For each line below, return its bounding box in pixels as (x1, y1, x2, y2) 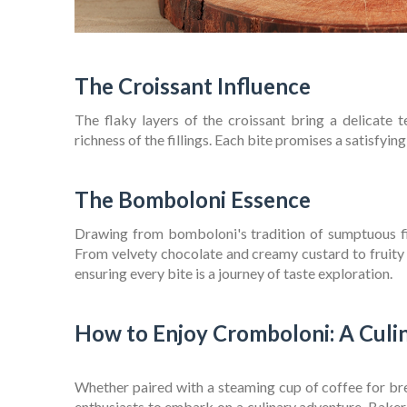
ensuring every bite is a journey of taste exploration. (74, 264, 392, 283)
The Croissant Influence (74, 73, 311, 100)
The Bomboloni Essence (74, 186, 311, 213)
